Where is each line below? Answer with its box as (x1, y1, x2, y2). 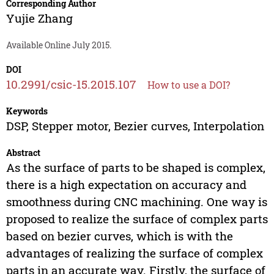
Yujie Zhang (6, 10, 73, 26)
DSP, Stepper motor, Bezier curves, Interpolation (6, 118, 264, 134)
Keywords (6, 105, 48, 117)
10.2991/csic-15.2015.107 (6, 76, 136, 92)
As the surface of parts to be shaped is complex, (6, 160, 265, 176)
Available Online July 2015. (6, 39, 111, 51)
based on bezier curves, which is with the (6, 228, 233, 244)
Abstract (6, 147, 40, 159)
